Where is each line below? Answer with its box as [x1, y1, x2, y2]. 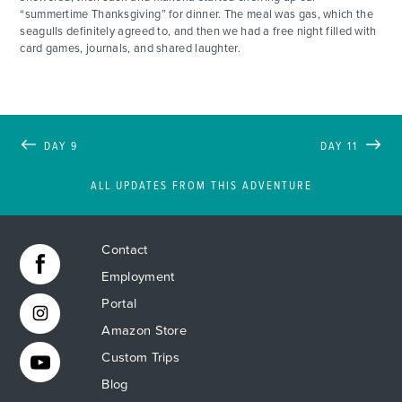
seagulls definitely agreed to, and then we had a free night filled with [20, 24, 377, 39]
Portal [101, 295, 137, 311]
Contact [101, 241, 148, 258]
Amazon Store [101, 322, 188, 338]
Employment [101, 268, 175, 284]
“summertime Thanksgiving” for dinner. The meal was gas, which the [20, 7, 373, 22]
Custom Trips [101, 349, 180, 365]
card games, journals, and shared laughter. [20, 41, 240, 57]
